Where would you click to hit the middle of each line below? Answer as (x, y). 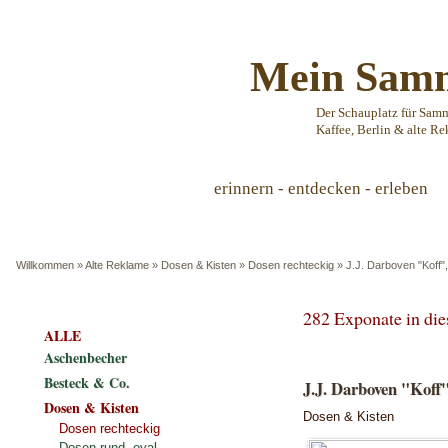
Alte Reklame (117, 265)
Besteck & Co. (87, 382)
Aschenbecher (85, 357)
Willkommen (45, 265)
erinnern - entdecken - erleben (321, 188)
